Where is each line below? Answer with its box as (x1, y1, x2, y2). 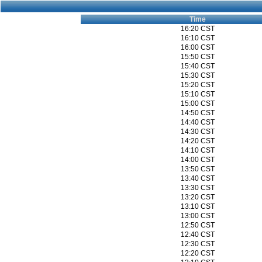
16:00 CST (181, 43, 215, 51)
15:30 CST (181, 71, 215, 80)
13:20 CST (181, 193, 215, 201)
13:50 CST (181, 165, 215, 173)
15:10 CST (181, 90, 215, 98)
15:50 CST (181, 53, 215, 61)
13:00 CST (181, 212, 215, 220)
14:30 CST (181, 127, 215, 136)
